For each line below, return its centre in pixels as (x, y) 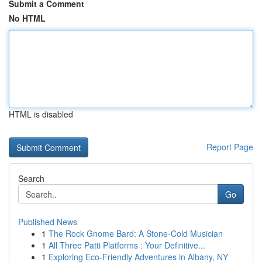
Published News (48, 222)
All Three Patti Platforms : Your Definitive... (127, 245)
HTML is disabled (41, 114)
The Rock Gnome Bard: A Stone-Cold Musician (136, 233)
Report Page (230, 147)
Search (31, 178)
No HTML (27, 18)
